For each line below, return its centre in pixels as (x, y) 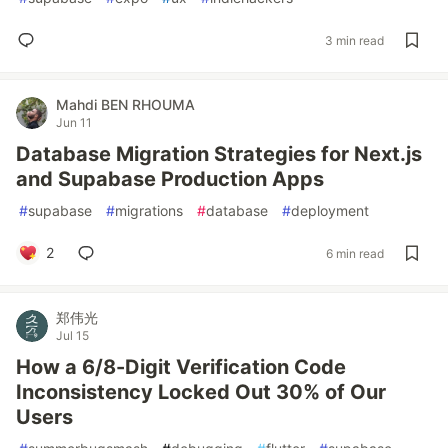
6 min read (355, 253)
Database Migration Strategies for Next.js (219, 154)
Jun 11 (74, 122)
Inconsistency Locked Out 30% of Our (201, 392)
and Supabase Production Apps (170, 179)
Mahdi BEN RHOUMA (125, 104)
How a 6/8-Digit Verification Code (181, 367)
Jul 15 (72, 335)
